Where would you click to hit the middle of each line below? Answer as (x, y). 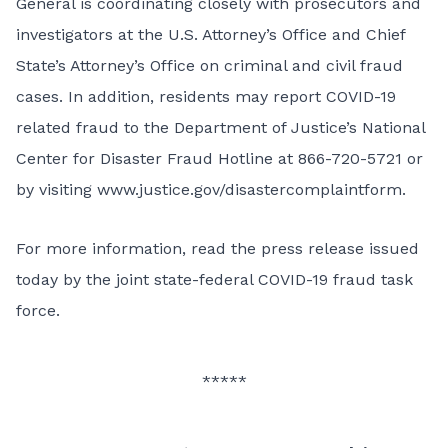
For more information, (103, 248)
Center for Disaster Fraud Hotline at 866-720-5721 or (219, 158)
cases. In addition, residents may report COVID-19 (206, 96)
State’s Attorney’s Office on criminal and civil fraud (209, 65)
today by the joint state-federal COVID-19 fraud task (214, 279)
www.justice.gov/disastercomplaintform (249, 189)
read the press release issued (305, 248)
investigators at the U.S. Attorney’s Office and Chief (210, 34)
